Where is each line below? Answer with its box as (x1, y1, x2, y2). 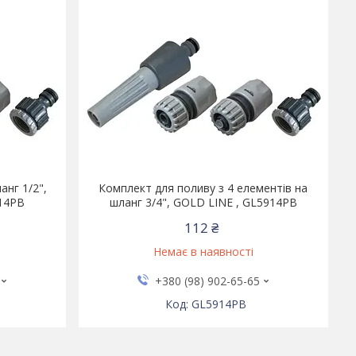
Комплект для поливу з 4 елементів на (99, 180, 308, 195)
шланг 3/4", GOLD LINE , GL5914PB (109, 195, 297, 210)
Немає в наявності (153, 244, 253, 259)
